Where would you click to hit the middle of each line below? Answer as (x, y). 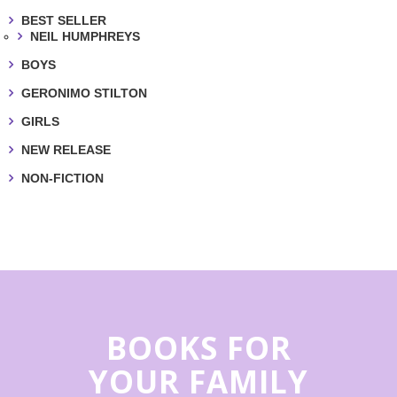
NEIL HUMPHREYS (85, 37)
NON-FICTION (62, 179)
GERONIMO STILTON (84, 93)
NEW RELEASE (66, 150)
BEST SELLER (64, 21)
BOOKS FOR (198, 348)
